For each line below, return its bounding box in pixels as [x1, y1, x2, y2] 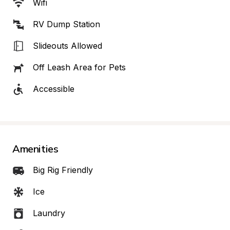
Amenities [12, 142, 59, 155]
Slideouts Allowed [33, 41, 102, 51]
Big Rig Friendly [33, 165, 93, 175]
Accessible [33, 84, 74, 94]
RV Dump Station [33, 19, 100, 29]
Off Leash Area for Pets [33, 62, 126, 72]
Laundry [33, 208, 65, 218]
